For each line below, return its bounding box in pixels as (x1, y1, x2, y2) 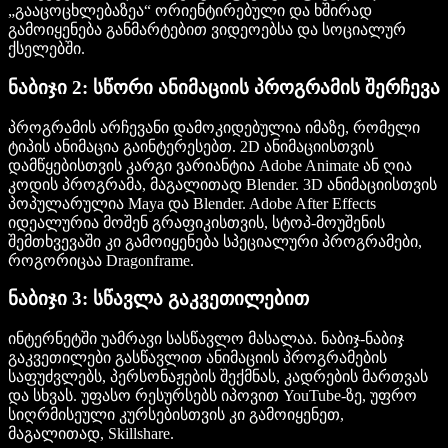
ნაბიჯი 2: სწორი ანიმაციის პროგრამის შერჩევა (8, 76, 440, 98)
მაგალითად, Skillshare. (8, 424, 174, 442)
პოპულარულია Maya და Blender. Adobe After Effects (8, 194, 376, 212)
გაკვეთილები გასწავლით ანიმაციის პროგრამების (8, 348, 387, 366)
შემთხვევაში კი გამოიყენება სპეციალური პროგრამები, (8, 232, 422, 250)
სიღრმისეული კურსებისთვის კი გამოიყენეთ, (8, 405, 344, 423)
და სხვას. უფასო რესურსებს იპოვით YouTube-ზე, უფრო (8, 386, 417, 404)
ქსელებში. (8, 40, 85, 58)
